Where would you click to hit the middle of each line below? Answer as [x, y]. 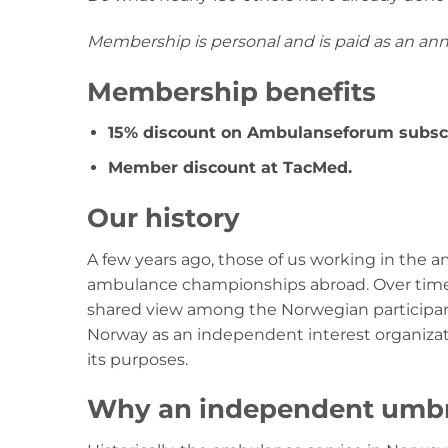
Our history [163, 217]
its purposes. [137, 359]
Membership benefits [231, 91]
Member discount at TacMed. [229, 167]
